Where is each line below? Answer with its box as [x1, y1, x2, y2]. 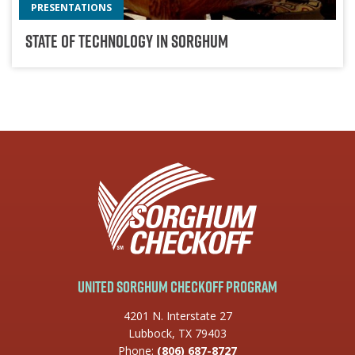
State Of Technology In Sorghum [25, 29, 228, 53]
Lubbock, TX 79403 [128, 326, 227, 342]
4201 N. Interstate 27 [123, 308, 232, 324]
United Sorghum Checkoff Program [78, 276, 277, 299]
